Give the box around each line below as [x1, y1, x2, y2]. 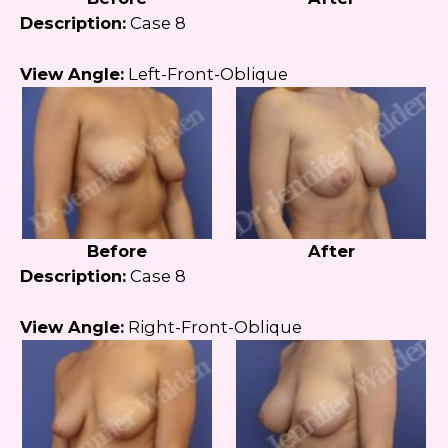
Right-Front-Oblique [124, 317, 302, 338]
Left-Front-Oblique [124, 64, 288, 85]
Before [87, 241, 147, 262]
